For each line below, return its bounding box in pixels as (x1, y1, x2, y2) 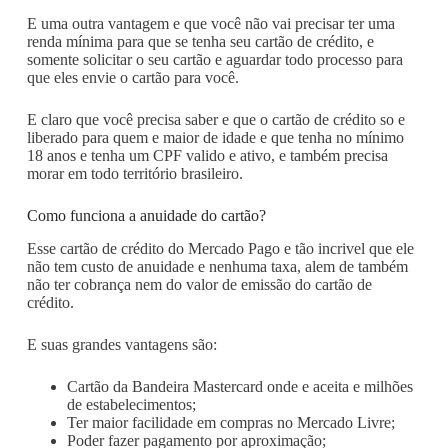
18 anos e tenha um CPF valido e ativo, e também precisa (26, 146, 388, 164)
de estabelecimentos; (66, 395, 196, 413)
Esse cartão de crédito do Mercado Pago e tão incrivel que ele (26, 239, 414, 257)
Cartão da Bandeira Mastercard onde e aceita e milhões (66, 377, 413, 395)
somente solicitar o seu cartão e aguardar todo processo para (26, 50, 403, 68)
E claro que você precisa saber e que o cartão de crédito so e (26, 110, 405, 128)
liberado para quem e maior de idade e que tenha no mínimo (26, 128, 404, 146)
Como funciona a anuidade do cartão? (26, 206, 266, 224)
